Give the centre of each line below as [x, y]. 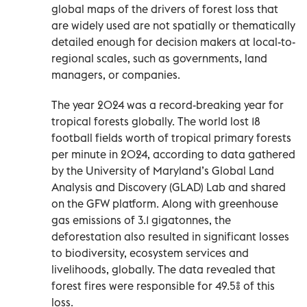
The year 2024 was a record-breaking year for [168, 105]
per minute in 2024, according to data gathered [173, 154]
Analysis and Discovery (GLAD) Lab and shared [169, 187]
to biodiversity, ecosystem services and [150, 253]
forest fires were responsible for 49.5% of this [163, 285]
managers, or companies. [116, 74]
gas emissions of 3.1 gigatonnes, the [141, 220]
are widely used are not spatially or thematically [173, 25]
